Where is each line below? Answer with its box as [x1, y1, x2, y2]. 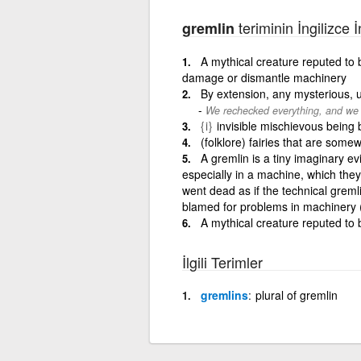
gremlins [200, 286, 248, 303]
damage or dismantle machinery [181, 68, 346, 85]
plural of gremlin [255, 286, 338, 303]
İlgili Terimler [181, 251, 263, 272]
